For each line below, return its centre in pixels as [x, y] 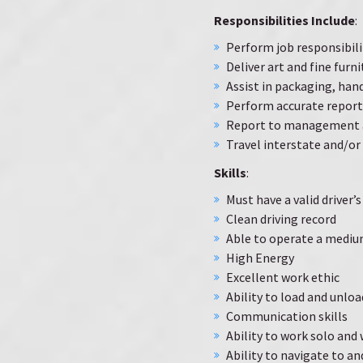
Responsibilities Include [284, 20]
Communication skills [287, 316]
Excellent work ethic [283, 277]
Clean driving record [282, 219]
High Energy [260, 258]
